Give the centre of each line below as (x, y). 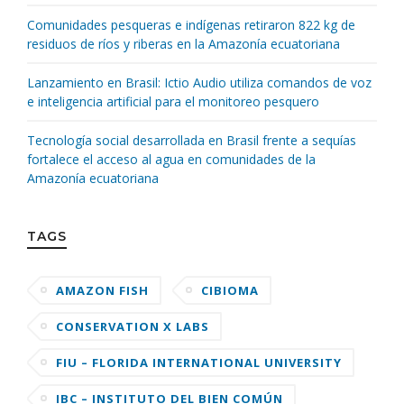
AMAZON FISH (102, 291)
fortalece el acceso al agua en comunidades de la (171, 160)
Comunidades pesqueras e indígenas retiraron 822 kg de (191, 25)
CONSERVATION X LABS (133, 327)
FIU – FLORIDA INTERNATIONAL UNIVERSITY (199, 363)
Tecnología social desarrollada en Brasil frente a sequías (192, 141)
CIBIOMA (230, 291)
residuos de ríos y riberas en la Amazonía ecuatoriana (184, 44)
